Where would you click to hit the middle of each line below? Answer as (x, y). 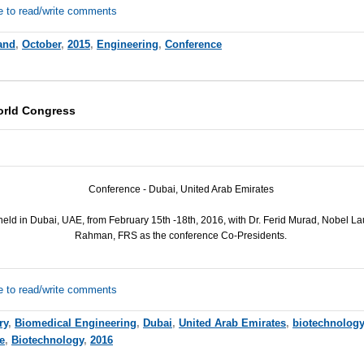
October (41, 44)
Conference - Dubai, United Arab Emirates (181, 189)
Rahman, (97, 235)
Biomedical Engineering (75, 323)
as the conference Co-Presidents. (212, 235)
